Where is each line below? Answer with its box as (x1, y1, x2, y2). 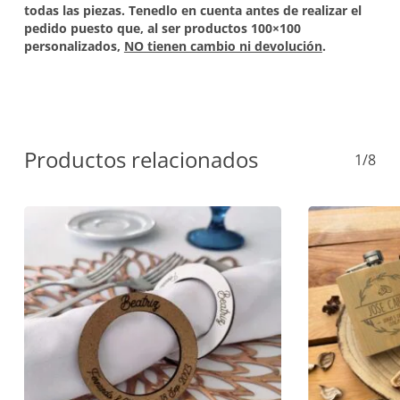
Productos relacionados (23, 145, 258, 175)
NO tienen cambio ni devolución (123, 37, 322, 55)
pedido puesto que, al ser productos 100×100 (23, 20, 301, 37)
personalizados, (23, 37, 124, 55)
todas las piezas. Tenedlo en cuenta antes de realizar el (23, 2, 362, 20)
